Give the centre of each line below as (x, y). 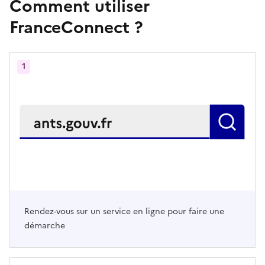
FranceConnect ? (76, 28)
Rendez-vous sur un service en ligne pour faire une (124, 212)
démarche (45, 226)
